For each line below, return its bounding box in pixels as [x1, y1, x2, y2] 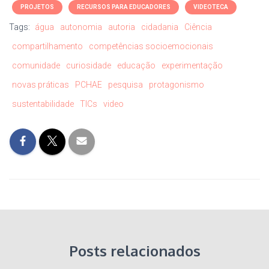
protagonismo [149, 80, 204, 90]
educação [117, 61, 156, 71]
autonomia [60, 22, 102, 32]
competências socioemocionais [89, 41, 213, 52]
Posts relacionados [68, 241, 201, 261]
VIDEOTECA [193, 4, 228, 11]
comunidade [12, 61, 60, 71]
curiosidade [66, 61, 111, 71]
